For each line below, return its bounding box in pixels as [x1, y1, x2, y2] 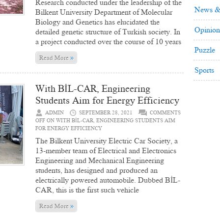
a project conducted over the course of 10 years [35, 36, 181, 47]
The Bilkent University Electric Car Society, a [35, 136, 178, 146]
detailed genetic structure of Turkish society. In [35, 27, 180, 37]
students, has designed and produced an [35, 165, 158, 175]
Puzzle [194, 45, 215, 55]
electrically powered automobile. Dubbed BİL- [35, 175, 180, 185]
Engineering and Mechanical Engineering [35, 155, 164, 165]
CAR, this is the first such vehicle [35, 185, 139, 195]
